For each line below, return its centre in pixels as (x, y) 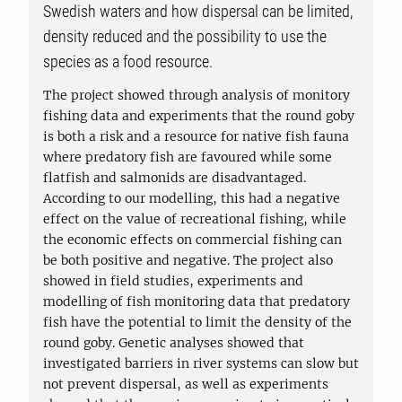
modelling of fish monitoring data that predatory (197, 301)
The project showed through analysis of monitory (197, 95)
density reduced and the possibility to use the (185, 36)
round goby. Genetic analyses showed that (174, 343)
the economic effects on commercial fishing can (192, 240)
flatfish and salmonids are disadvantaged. (175, 178)
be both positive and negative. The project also (188, 260)
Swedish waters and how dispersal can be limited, (198, 11)
